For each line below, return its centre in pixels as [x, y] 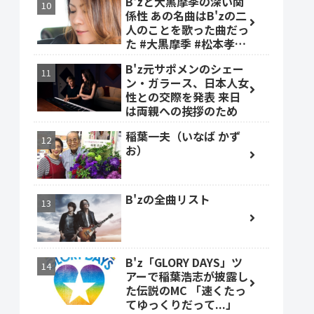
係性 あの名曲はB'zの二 [186, 16]
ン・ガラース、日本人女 [187, 83]
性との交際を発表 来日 [183, 97]
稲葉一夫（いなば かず [183, 136]
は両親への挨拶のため [182, 111]
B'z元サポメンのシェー [185, 69]
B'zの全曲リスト [168, 199]
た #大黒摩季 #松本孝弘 [186, 44]
